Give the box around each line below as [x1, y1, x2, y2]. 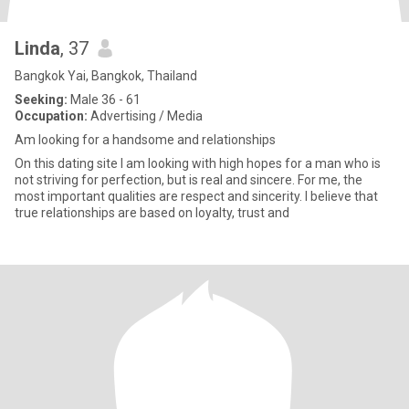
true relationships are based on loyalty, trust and [15, 205, 289, 220]
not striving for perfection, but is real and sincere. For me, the [15, 173, 362, 187]
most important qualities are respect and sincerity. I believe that [15, 189, 378, 204]
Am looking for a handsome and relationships [15, 132, 276, 147]
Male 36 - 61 [68, 92, 141, 107]
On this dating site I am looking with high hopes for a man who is [15, 156, 381, 171]
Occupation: [15, 109, 88, 123]
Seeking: [15, 92, 68, 107]
